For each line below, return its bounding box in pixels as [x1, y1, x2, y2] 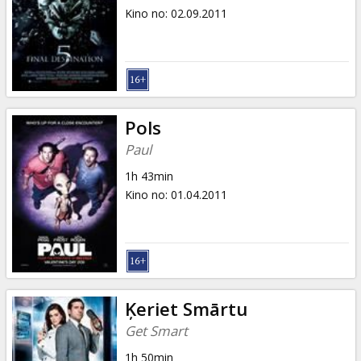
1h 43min [124, 168, 173, 184]
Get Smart [124, 321, 188, 340]
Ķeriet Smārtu [124, 296, 247, 322]
